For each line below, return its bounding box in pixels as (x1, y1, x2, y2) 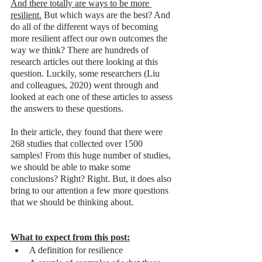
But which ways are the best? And (42, 9, 173, 20)
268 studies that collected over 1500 (11, 138, 145, 149)
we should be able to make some (11, 161, 133, 172)
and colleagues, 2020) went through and (11, 80, 161, 90)
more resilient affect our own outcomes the (11, 33, 170, 43)
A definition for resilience (29, 244, 123, 255)
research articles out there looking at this (11, 56, 160, 67)
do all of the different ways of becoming (11, 21, 160, 32)
